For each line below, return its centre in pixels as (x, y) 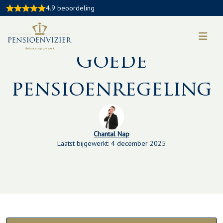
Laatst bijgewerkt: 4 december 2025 (111, 143)
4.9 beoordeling (70, 8)
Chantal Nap (111, 134)
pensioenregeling (111, 91)
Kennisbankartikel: (111, 42)
